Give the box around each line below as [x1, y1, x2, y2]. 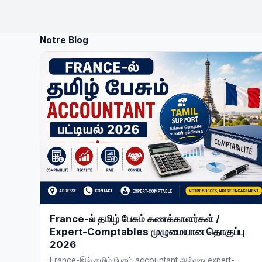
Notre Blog [40, 35, 88, 46]
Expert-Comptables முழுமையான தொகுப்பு [50, 226, 244, 238]
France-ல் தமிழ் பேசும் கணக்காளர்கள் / [50, 213, 220, 225]
